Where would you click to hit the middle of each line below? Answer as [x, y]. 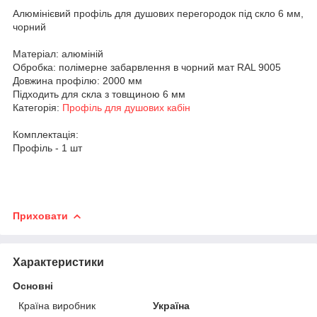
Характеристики [58, 262]
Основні [33, 286]
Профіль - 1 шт [47, 148]
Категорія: [38, 107]
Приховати [40, 215]
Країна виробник [57, 305]
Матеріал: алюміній [58, 53]
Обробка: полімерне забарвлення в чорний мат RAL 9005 [147, 67]
